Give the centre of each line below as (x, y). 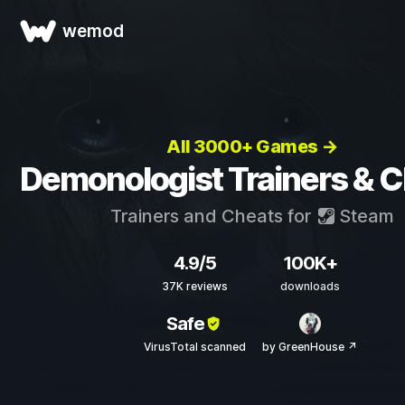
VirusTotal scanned (195, 347)
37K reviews (195, 286)
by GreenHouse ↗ (310, 347)
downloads (310, 286)
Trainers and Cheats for (213, 216)
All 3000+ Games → (252, 146)
